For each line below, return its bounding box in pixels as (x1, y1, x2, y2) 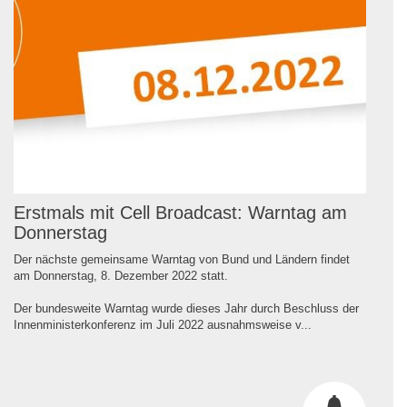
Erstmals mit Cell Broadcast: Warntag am (14, 202, 347, 223)
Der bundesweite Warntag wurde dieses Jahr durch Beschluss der (14, 301, 359, 315)
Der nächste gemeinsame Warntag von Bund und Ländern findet (14, 252, 350, 266)
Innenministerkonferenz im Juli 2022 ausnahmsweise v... (14, 317, 312, 332)
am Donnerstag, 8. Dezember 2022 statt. (14, 268, 228, 283)
